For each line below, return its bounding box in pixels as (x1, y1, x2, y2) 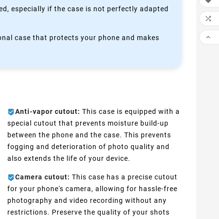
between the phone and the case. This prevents (7, 131, 171, 139)
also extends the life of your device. (7, 154, 131, 162)
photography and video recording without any (7, 196, 167, 204)
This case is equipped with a (80, 107, 180, 115)
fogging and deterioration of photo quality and (7, 142, 170, 151)
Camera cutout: (15, 173, 70, 181)
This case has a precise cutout (69, 173, 177, 181)
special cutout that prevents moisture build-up (7, 119, 169, 127)
